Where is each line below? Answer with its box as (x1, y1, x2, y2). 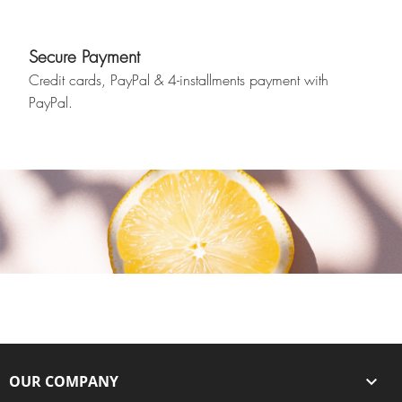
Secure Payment (29, 45, 140, 69)
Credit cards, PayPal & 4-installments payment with (29, 70, 328, 91)
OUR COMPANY (9, 371, 118, 392)
